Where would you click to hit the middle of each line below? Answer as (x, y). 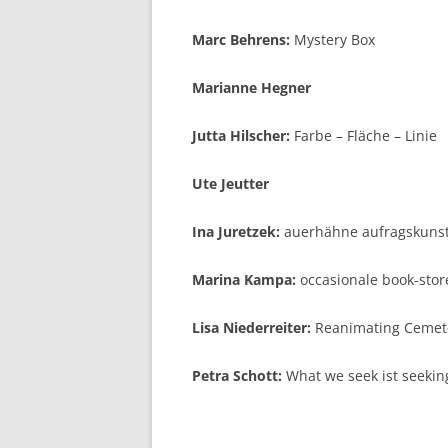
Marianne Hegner (251, 87)
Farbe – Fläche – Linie (363, 135)
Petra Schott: (237, 375)
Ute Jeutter (230, 183)
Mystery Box (332, 39)
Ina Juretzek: (236, 231)
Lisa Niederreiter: (251, 327)
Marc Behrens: (241, 39)
